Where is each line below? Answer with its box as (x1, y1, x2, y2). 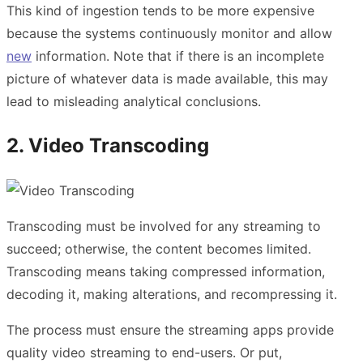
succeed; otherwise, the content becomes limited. (6, 240, 311, 257)
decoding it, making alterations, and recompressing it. (6, 285, 337, 302)
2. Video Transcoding (6, 133, 209, 157)
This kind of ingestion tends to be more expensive (6, 2, 314, 19)
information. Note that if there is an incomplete (32, 48, 324, 64)
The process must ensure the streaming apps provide (6, 321, 334, 338)
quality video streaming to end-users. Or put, (6, 344, 282, 361)
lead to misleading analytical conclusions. (6, 93, 261, 109)
